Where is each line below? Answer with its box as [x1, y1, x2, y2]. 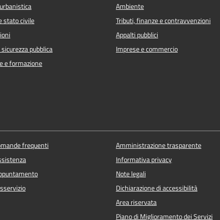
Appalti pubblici [116, 29, 158, 40]
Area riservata [115, 197, 157, 208]
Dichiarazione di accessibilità [115, 183, 197, 194]
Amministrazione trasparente [115, 140, 201, 151]
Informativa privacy [115, 154, 172, 165]
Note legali [115, 168, 146, 180]
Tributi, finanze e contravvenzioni [116, 15, 211, 26]
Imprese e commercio [116, 43, 178, 55]
